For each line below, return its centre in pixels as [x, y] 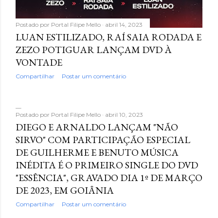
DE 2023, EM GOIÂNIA [65, 190]
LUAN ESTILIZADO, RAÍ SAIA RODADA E [109, 37]
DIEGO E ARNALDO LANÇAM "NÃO [97, 127]
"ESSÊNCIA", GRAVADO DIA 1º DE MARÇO [109, 177]
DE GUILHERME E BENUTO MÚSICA [97, 152]
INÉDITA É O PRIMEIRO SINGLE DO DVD [107, 165]
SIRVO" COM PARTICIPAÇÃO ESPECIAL [103, 139]
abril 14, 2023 [124, 24]
